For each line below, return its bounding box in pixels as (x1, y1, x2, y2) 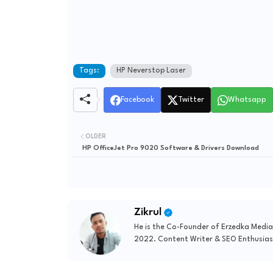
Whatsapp (227, 96, 266, 104)
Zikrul (133, 207, 161, 218)
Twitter (177, 96, 204, 104)
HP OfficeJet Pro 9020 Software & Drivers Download (82, 145, 259, 152)
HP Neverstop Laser (116, 67, 186, 75)
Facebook (120, 96, 154, 104)
